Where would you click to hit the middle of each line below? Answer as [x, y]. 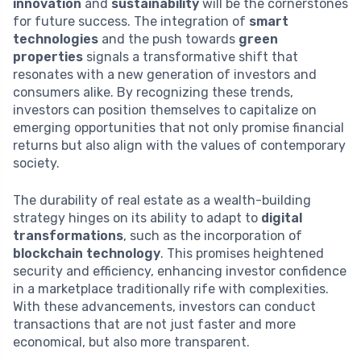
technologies [56, 39]
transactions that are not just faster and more [154, 324]
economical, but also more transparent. [131, 342]
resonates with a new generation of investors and [165, 74]
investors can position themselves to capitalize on [165, 110]
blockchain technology [87, 253]
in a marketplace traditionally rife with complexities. [171, 288]
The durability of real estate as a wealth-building [162, 200]
